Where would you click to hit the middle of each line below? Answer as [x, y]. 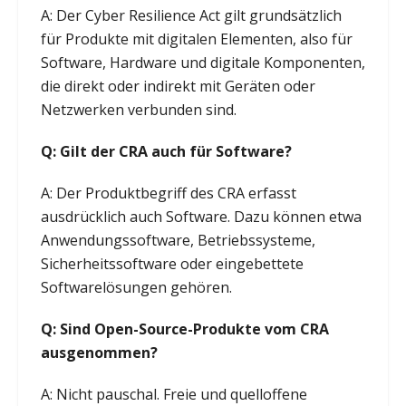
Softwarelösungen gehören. [136, 287]
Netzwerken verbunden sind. [138, 109]
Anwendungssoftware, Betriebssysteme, [178, 240]
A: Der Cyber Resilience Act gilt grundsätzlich [191, 15]
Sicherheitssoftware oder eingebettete [172, 263]
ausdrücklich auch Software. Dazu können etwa [201, 216]
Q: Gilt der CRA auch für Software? [166, 151]
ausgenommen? [99, 352]
